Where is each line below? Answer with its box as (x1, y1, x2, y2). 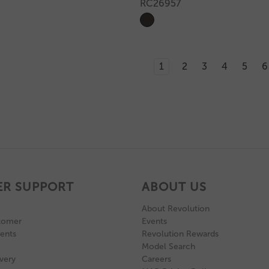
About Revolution (142, 203, 210, 214)
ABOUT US (142, 179, 207, 194)
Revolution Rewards (142, 228, 219, 239)
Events (142, 216, 167, 226)
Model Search (142, 241, 195, 252)
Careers (142, 253, 171, 264)
